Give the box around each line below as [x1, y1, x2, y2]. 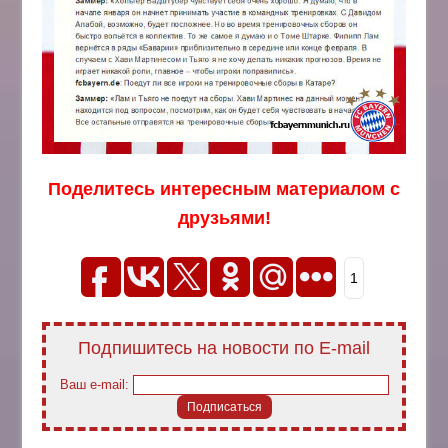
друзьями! [177, 207, 271, 228]
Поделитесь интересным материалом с [48, 178, 400, 199]
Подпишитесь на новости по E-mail [78, 337, 370, 358]
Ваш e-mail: [59, 376, 133, 392]
